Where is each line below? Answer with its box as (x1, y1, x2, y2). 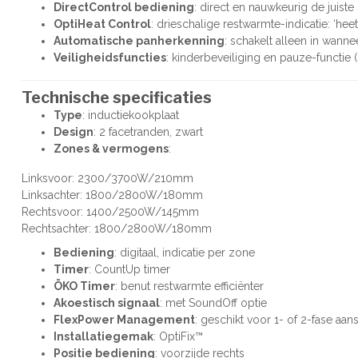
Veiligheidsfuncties (54, 50, 166, 64)
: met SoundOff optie (160, 296, 267, 309)
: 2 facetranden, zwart (93, 125, 203, 138)
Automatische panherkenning (54, 34, 225, 47)
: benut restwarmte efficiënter (115, 279, 264, 292)
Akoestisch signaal (54, 296, 160, 309)
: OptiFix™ (153, 329, 203, 343)
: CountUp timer (89, 262, 170, 276)
